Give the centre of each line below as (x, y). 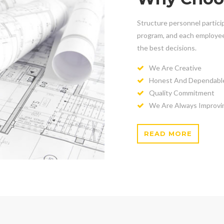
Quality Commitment (182, 93)
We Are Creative (175, 68)
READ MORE (168, 133)
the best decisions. (167, 48)
